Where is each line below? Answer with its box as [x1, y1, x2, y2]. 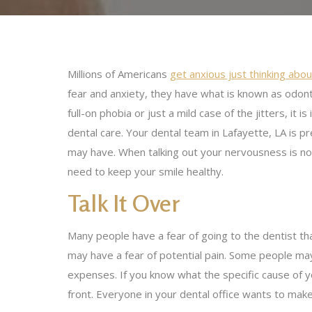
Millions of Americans [68, 67, 170, 81]
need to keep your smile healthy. [68, 164, 226, 178]
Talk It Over [68, 189, 180, 217]
